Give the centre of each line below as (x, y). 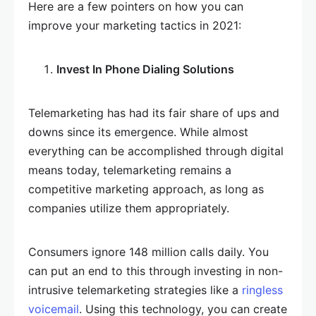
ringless (262, 290)
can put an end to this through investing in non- (156, 271)
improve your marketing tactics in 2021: (135, 25)
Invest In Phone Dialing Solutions (145, 69)
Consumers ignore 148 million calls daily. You (148, 252)
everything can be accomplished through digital (156, 151)
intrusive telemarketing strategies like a (135, 290)
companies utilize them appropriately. (129, 208)
